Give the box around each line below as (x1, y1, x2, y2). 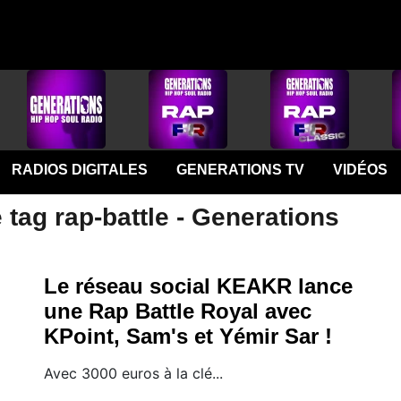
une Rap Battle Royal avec (44, 299, 311, 323)
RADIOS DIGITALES (11, 162, 148, 177)
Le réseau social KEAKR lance (44, 274, 353, 298)
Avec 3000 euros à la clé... (44, 364, 223, 382)
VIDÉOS (332, 162, 388, 177)
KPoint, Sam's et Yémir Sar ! (44, 324, 332, 348)
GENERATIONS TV (175, 162, 304, 177)
